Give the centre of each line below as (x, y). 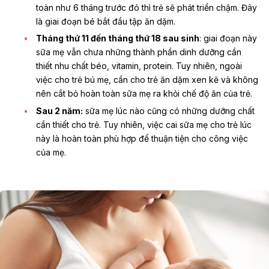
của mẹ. (51, 153)
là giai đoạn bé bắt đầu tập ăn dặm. (106, 21)
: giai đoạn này (228, 38)
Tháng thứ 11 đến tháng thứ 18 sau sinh (118, 38)
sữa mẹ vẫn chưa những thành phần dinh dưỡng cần (139, 52)
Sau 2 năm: (59, 111)
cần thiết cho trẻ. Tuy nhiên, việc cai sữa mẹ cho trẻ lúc (144, 125)
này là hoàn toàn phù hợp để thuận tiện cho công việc (142, 139)
